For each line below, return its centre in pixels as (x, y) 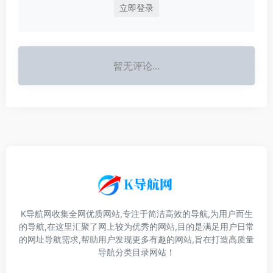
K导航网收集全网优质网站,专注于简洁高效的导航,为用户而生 (136, 214)
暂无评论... (136, 66)
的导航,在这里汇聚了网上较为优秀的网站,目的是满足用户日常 (136, 227)
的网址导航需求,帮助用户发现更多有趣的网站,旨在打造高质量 (136, 239)
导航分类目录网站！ (136, 252)
